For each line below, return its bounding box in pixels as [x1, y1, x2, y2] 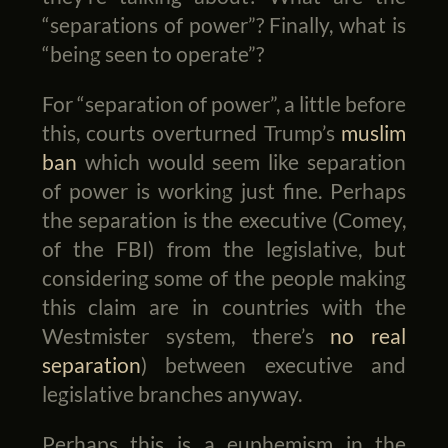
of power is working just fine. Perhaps [41, 177, 407, 203]
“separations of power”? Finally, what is [41, 12, 407, 38]
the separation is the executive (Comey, [41, 206, 407, 232]
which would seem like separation [76, 148, 407, 174]
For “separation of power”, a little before [41, 90, 407, 116]
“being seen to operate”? [41, 41, 264, 67]
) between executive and [140, 351, 407, 377]
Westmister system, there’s [41, 322, 331, 348]
